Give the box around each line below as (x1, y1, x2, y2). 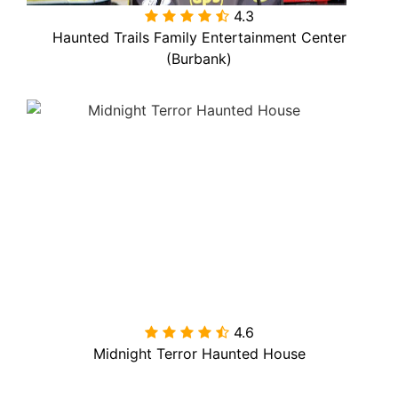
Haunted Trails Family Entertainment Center (52, 28, 346, 46)
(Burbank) (166, 49, 232, 68)
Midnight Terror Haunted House (92, 345, 306, 363)
